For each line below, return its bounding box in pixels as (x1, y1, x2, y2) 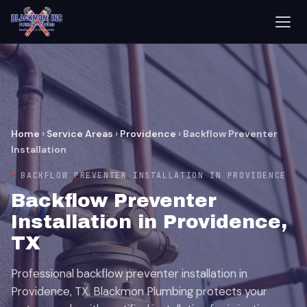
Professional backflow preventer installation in (11, 266, 247, 281)
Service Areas (47, 127, 113, 140)
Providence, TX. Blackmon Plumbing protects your (11, 284, 267, 299)
